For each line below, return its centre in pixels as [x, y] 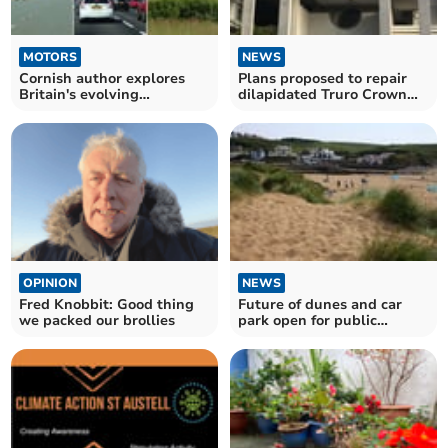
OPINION [50, 283]
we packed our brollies [97, 321]
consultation [281, 337]
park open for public [307, 321]
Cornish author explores [102, 78]
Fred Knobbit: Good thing [107, 305]
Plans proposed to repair [322, 78]
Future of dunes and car [320, 305]
